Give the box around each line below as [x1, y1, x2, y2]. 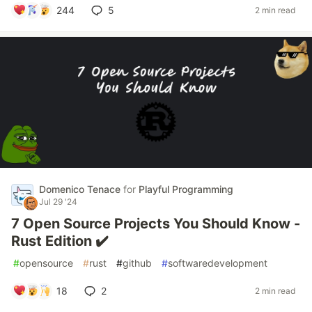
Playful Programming [139, 182, 233, 195]
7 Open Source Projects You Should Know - [11, 214, 300, 232]
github [123, 256, 152, 269]
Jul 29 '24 [39, 196, 77, 207]
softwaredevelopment [168, 256, 267, 269]
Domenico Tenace [39, 182, 123, 195]
